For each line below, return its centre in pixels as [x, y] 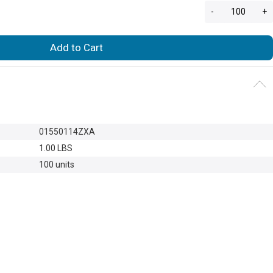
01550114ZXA [67, 131]
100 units [57, 164]
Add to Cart [76, 47]
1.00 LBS [56, 148]
